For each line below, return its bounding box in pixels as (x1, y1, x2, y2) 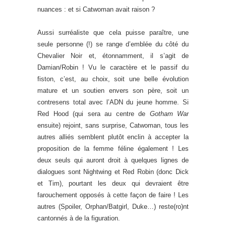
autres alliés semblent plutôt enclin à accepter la (37, 133, 189, 141)
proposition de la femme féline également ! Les (37, 144, 189, 152)
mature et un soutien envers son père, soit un (37, 86, 189, 94)
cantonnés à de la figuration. (37, 214, 120, 222)
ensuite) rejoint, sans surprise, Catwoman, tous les (37, 121, 189, 129)
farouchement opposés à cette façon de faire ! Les (37, 191, 189, 199)
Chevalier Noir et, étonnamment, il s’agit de (37, 51, 189, 60)
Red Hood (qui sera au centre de (37, 109, 150, 118)
